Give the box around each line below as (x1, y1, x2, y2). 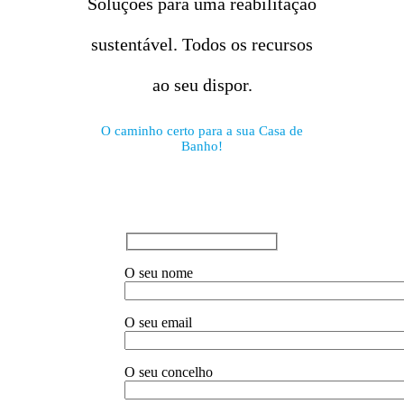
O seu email (124, 314, 192, 330)
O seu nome (124, 264, 193, 280)
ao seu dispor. (151, 74, 252, 95)
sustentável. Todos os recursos (91, 33, 313, 54)
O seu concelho (124, 363, 213, 380)
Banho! (181, 138, 223, 153)
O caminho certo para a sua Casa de (101, 123, 303, 138)
